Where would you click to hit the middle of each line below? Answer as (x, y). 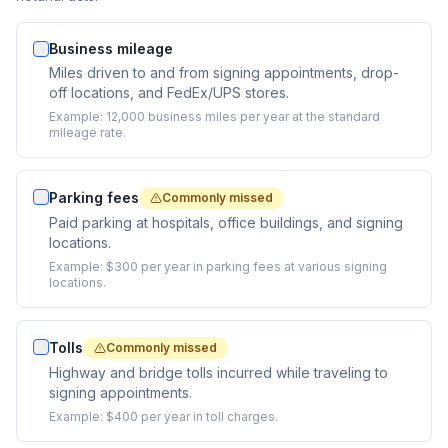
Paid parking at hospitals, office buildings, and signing (226, 222)
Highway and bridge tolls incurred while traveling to (218, 372)
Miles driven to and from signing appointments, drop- (224, 72)
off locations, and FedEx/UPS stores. (169, 92)
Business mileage (111, 48)
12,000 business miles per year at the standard (243, 116)
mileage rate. (87, 132)
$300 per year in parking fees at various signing (246, 266)
